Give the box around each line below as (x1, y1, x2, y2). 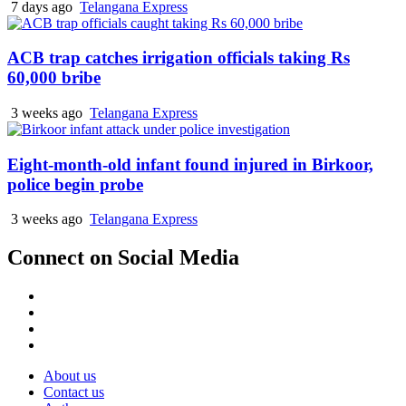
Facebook (43, 287, 99, 304)
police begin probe (7, 174, 143, 194)
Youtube (43, 336, 91, 353)
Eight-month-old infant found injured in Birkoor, (7, 154, 373, 174)
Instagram (43, 320, 99, 336)
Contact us (43, 384, 104, 401)
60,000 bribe (7, 68, 101, 88)
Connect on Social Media (7, 246, 239, 270)
